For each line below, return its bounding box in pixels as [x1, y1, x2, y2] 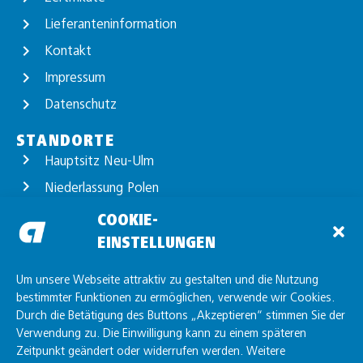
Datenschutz [45, 96, 117, 112]
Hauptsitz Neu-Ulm [45, 152, 154, 169]
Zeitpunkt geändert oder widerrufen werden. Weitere [16, 344, 285, 357]
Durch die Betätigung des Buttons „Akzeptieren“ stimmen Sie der [16, 308, 345, 322]
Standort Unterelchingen [45, 233, 184, 249]
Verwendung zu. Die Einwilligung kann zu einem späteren [16, 326, 306, 340]
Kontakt [45, 42, 92, 58]
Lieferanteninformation [45, 15, 177, 32]
